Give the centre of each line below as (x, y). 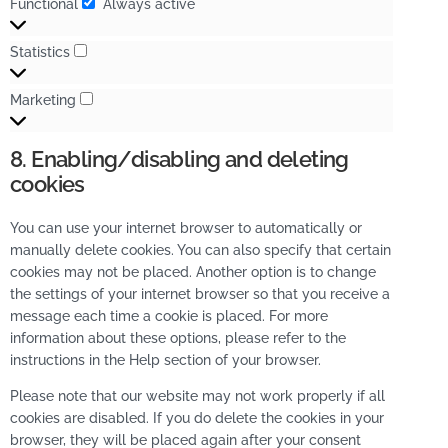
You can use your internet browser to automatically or (186, 228)
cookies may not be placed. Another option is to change (193, 272)
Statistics (40, 52)
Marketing (43, 100)
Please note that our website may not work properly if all (197, 396)
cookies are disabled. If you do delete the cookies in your (197, 418)
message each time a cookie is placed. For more (169, 316)
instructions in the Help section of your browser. (165, 360)
